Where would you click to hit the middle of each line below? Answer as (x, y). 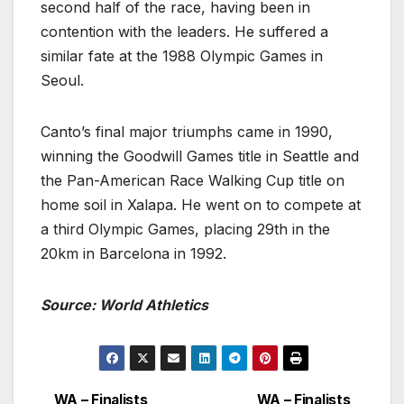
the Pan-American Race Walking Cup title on (193, 181)
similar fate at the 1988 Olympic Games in (182, 56)
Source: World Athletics (124, 305)
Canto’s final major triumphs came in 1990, (187, 132)
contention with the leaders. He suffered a (184, 32)
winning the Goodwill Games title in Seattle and (200, 156)
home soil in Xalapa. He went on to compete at (201, 205)
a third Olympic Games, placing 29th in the (185, 230)
